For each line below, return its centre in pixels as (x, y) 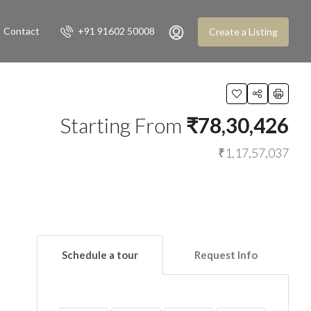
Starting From (123, 125)
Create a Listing (243, 32)
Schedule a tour (100, 255)
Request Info (226, 255)
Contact (22, 31)
